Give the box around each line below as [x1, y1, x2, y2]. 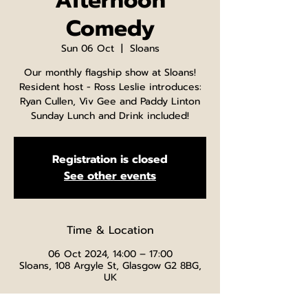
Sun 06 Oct [60, 41, 114, 56]
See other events [64, 168, 156, 184]
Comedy [65, 12, 155, 45]
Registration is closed [52, 151, 168, 168]
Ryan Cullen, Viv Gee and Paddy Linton [20, 94, 200, 109]
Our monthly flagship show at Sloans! [24, 65, 196, 80]
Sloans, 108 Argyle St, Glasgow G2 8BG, [19, 258, 201, 273]
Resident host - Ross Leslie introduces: [19, 80, 201, 94]
